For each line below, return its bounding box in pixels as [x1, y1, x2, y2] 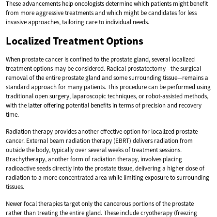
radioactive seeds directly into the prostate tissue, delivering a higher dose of [6, 164, 204, 172]
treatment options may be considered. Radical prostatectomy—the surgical [6, 64, 201, 73]
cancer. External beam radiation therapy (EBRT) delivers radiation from [6, 136, 193, 145]
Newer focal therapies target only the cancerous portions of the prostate [6, 199, 194, 208]
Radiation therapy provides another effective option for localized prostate [6, 127, 198, 136]
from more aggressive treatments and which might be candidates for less [6, 8, 197, 17]
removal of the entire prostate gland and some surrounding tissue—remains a [6, 73, 208, 82]
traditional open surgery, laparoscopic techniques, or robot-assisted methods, [6, 92, 208, 100]
